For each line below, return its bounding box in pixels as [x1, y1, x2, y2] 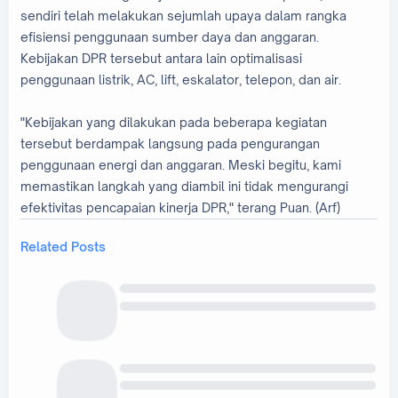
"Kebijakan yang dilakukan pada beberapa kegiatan [20, 114, 327, 130]
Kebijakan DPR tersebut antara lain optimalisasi [20, 50, 302, 66]
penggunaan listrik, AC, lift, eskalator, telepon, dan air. [20, 71, 341, 87]
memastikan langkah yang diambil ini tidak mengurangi [20, 178, 348, 194]
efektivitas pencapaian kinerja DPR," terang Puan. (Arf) [20, 199, 340, 215]
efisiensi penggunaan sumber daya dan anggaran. [20, 28, 319, 44]
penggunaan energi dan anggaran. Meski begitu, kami [20, 156, 341, 172]
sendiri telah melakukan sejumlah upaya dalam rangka [20, 7, 346, 23]
